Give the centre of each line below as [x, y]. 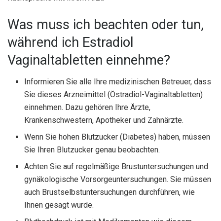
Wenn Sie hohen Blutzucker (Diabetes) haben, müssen [117, 137]
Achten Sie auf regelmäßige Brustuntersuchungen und [116, 167]
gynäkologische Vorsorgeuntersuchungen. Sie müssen [118, 180]
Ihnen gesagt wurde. [59, 205]
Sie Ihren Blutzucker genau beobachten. [92, 150]
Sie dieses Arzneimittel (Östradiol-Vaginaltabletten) [114, 95]
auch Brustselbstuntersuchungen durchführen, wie [110, 192]
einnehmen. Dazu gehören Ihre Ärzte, [88, 108]
